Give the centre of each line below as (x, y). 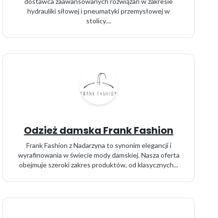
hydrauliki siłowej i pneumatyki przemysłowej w (99, 11)
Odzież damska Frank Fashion (99, 130)
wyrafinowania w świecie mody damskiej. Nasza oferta (99, 155)
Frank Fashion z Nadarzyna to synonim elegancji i (99, 145)
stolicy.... (99, 21)
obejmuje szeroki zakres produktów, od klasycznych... (99, 165)
